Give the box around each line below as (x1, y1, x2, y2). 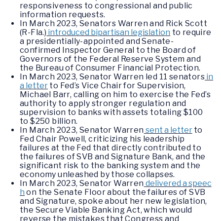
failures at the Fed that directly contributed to (20, 143, 202, 153)
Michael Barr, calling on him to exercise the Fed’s (20, 90, 211, 100)
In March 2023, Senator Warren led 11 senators (20, 72, 205, 82)
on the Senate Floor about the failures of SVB (25, 187, 206, 197)
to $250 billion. (20, 116, 79, 126)
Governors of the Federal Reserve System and (20, 54, 201, 64)
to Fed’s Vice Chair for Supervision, (48, 81, 186, 91)
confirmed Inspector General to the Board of (20, 45, 196, 55)
